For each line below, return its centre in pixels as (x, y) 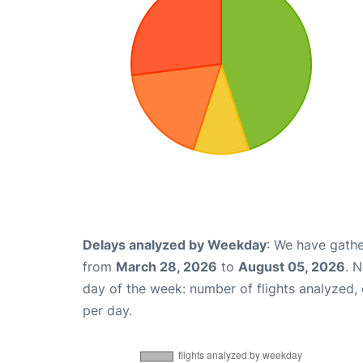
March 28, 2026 (167, 266)
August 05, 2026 (292, 266)
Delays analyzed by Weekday (175, 244)
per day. (107, 310)
